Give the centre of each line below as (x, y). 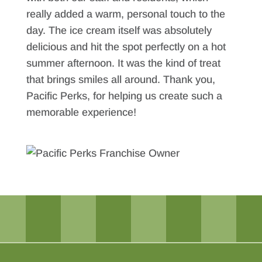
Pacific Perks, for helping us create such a (124, 96)
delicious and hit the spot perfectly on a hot (126, 46)
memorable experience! (81, 112)
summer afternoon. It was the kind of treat (123, 63)
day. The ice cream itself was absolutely (119, 30)
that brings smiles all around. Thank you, (120, 79)
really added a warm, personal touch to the (125, 14)
